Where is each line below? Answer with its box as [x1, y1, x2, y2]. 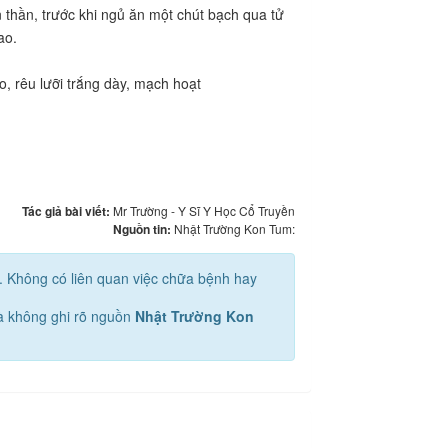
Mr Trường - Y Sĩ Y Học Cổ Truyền [113, 201, 295, 219]
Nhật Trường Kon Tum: [174, 219, 295, 237]
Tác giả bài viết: [22, 201, 113, 220]
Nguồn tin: [113, 219, 174, 238]
